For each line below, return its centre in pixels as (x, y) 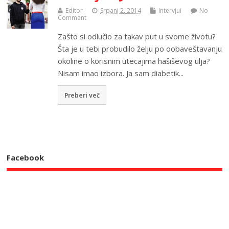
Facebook (26, 157)
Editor (74, 10)
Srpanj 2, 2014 (121, 10)
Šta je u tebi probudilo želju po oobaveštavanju (140, 48)
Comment (72, 17)
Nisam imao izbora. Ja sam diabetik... (121, 73)
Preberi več (82, 95)
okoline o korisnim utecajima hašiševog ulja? (134, 61)
